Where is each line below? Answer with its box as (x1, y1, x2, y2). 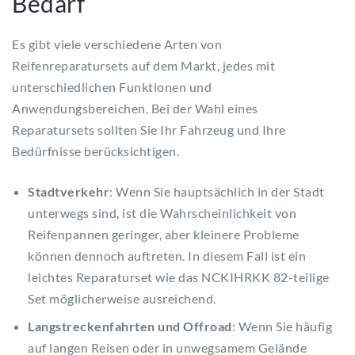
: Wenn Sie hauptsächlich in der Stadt (109, 184, 325, 200)
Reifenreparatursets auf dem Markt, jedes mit (12, 58, 275, 74)
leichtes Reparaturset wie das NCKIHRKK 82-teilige (28, 269, 330, 285)
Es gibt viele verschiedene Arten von (12, 36, 222, 52)
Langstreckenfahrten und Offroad (28, 319, 232, 334)
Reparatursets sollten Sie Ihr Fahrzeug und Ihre (12, 122, 286, 138)
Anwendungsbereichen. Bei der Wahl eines (12, 101, 258, 116)
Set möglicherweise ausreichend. (28, 291, 216, 307)
